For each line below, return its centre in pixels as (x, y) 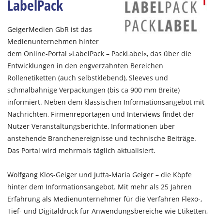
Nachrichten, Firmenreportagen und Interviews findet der (101, 114)
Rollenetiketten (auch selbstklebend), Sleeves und (88, 78)
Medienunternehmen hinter (53, 41)
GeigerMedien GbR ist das (50, 29)
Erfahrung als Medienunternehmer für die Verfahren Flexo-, (105, 199)
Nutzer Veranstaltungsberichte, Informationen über (91, 126)
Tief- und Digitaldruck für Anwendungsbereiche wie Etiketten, (108, 211)
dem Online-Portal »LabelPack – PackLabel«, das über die (99, 54)
